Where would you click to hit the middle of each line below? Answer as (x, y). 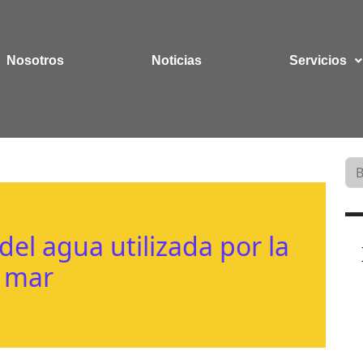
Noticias (177, 60)
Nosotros (36, 60)
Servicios (318, 60)
